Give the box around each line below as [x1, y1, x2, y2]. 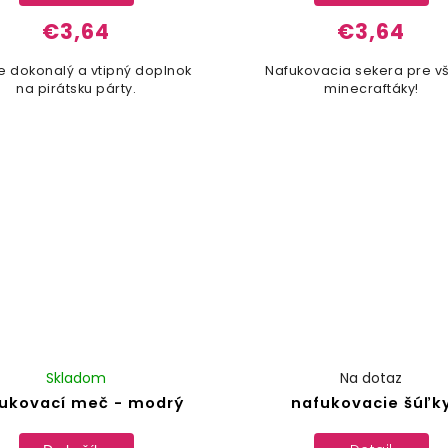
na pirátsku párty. [16, 80, 137, 98]
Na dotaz [340, 367, 403, 388]
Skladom [46, 367, 107, 388]
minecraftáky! [324, 80, 419, 98]
